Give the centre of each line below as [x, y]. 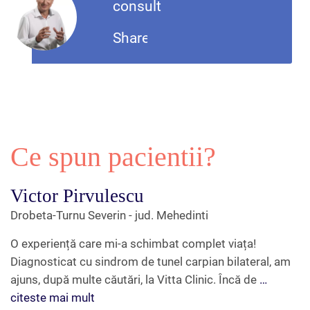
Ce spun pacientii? [113, 156]
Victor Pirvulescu [77, 195]
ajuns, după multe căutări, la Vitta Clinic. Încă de [135, 279]
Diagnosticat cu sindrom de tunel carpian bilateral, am [151, 261]
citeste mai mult [53, 297]
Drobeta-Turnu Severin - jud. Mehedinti [109, 215]
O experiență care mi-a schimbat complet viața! [133, 243]
